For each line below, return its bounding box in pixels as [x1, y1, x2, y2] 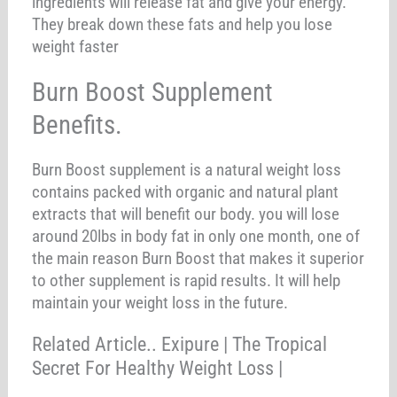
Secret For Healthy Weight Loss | [32, 356, 284, 379]
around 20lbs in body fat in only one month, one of [32, 225, 361, 246]
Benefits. [32, 109, 123, 140]
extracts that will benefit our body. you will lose [32, 203, 340, 224]
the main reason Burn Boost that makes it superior [32, 247, 365, 269]
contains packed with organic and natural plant [32, 181, 339, 202]
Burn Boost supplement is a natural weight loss [32, 159, 342, 180]
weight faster [32, 35, 120, 57]
